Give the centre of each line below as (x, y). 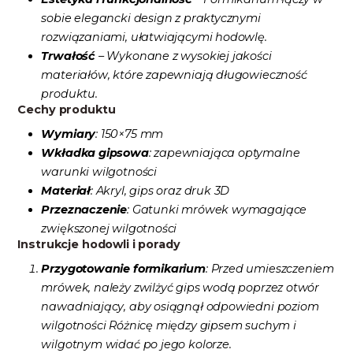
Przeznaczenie (84, 209)
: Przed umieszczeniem (270, 268)
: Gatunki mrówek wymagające (217, 209)
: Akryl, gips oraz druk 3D (160, 190)
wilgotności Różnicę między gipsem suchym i (169, 325)
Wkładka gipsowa (95, 152)
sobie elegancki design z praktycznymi (151, 18)
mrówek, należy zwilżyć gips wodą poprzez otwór (180, 287)
